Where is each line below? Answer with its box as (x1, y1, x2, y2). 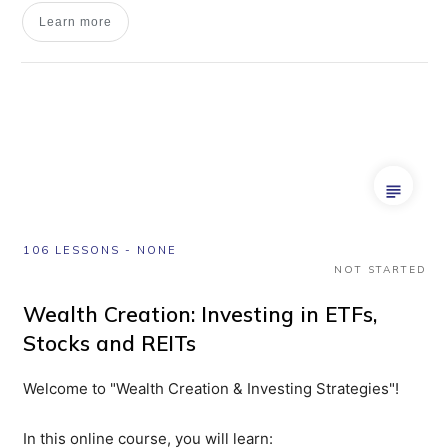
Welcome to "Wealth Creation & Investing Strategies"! (23, 378, 399, 398)
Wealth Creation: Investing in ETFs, (23, 300, 377, 327)
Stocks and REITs (23, 329, 196, 356)
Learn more (39, 14, 112, 29)
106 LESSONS (23, 242, 120, 257)
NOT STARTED (334, 262, 427, 276)
